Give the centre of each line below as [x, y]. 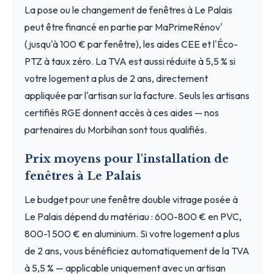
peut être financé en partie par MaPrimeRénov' [124, 27]
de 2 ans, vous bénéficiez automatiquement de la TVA [137, 250]
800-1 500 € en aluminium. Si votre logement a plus [132, 233]
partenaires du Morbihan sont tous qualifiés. [116, 129]
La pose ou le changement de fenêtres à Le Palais [128, 9]
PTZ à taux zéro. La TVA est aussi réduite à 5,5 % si [130, 61]
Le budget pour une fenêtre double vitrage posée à [131, 199]
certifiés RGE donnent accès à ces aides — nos [122, 112]
